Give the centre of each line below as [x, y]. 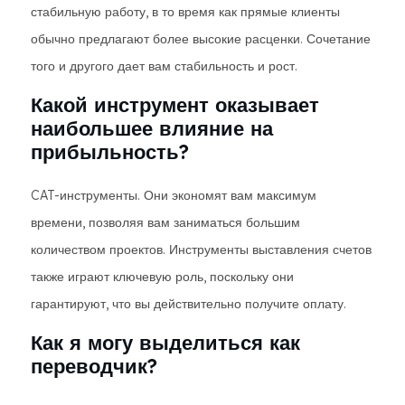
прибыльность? [110, 152]
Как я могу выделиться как [165, 343]
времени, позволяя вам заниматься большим [165, 222]
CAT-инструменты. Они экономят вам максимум [174, 195]
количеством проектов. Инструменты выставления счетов [201, 250]
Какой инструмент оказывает [175, 105]
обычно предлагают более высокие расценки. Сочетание [201, 39]
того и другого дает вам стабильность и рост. [164, 66]
